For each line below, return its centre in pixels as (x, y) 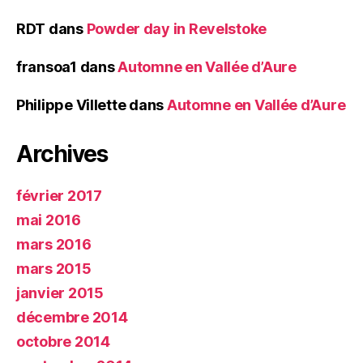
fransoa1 (47, 67)
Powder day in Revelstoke (177, 29)
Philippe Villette (71, 105)
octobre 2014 (63, 342)
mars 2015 (54, 269)
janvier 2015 (60, 293)
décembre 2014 (72, 317)
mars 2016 (54, 244)
